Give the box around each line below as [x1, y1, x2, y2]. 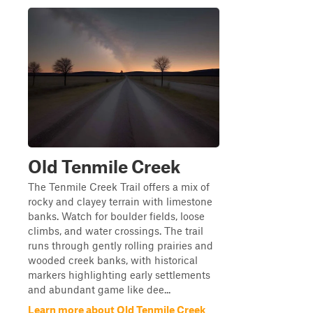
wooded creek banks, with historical [28, 254, 198, 266]
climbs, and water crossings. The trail [28, 224, 203, 237]
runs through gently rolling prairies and [28, 239, 213, 252]
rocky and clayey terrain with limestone [28, 195, 212, 208]
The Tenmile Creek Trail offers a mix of [28, 180, 210, 193]
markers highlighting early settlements [28, 268, 210, 281]
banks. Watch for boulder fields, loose [28, 210, 205, 222]
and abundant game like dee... [28, 283, 170, 296]
